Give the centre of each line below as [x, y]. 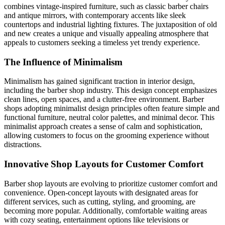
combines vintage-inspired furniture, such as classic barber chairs [106, 6]
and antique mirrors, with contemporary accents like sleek [95, 15]
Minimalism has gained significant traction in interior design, [99, 81]
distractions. [23, 145]
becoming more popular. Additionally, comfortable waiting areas [105, 210]
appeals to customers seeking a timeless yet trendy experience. [102, 42]
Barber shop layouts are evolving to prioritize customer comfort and [111, 183]
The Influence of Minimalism [63, 62]
